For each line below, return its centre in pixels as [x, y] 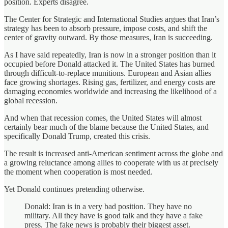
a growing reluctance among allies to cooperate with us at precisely [111, 162]
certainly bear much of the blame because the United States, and [106, 127]
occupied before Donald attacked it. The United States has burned [109, 64]
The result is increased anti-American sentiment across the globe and [113, 153]
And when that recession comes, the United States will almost [103, 118]
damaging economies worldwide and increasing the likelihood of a [110, 91]
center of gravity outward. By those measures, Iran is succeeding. [108, 37]
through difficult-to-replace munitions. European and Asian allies [108, 73]
